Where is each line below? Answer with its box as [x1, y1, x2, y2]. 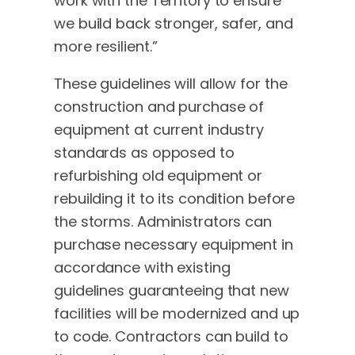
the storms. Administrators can [54, 211, 272, 231]
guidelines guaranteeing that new [54, 280, 289, 300]
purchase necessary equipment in [54, 234, 293, 254]
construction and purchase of [54, 96, 265, 116]
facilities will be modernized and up [54, 303, 300, 323]
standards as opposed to [54, 142, 235, 162]
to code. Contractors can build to [54, 326, 288, 346]
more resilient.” [54, 36, 158, 56]
